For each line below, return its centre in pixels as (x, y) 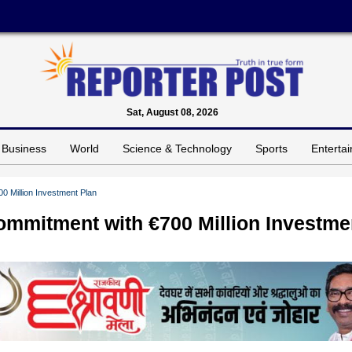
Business (24, 148)
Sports (271, 148)
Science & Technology (177, 148)
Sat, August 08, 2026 (172, 112)
